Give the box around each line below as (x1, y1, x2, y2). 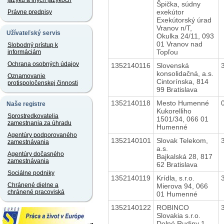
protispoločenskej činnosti (7, 79, 78, 86)
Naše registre (6, 100, 45, 107)
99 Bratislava (156, 85, 197, 93)
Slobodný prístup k (7, 41, 58, 48)
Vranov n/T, (156, 23, 192, 32)
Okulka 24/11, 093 (156, 31, 214, 40)
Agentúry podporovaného (7, 131, 77, 138)
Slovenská (156, 61, 189, 69)
